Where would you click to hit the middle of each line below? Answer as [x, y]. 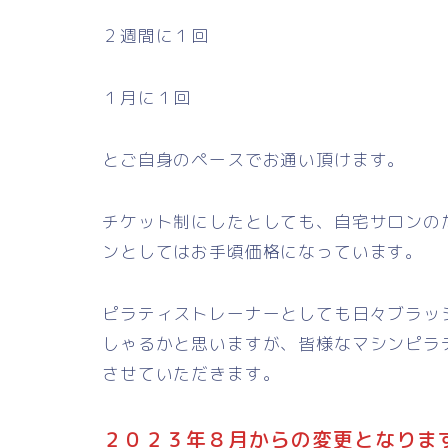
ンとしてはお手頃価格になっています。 [263, 252]
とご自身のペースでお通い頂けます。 [254, 160]
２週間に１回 [156, 36]
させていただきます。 [191, 374]
